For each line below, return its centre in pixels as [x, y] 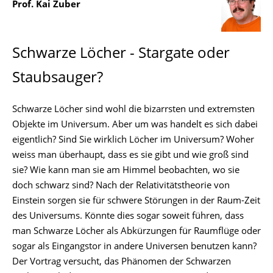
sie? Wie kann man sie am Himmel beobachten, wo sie [126, 171]
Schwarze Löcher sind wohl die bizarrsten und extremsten [133, 110]
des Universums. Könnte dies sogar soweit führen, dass [128, 217]
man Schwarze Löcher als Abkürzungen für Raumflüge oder [136, 232]
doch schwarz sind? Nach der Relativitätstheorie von [121, 186]
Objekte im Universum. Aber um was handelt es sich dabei [135, 125]
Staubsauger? [58, 79]
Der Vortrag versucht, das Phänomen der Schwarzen [122, 262]
